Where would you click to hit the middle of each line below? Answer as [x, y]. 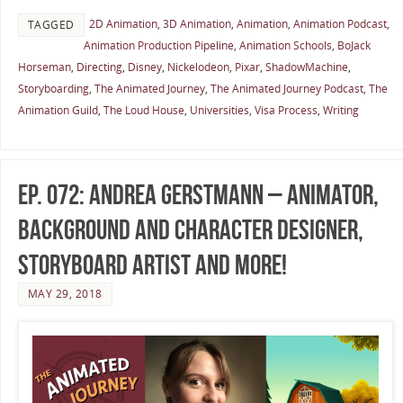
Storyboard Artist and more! [152, 264]
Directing [99, 67]
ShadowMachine [306, 67]
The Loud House [143, 111]
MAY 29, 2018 [65, 293]
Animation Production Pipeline [158, 46]
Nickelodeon [198, 67]
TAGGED [51, 25]
